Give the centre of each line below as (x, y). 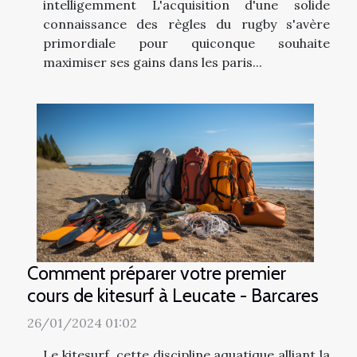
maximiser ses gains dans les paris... (153, 63)
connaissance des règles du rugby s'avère (186, 24)
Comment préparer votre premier (157, 273)
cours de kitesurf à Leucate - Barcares (173, 295)
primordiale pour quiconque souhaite (186, 43)
